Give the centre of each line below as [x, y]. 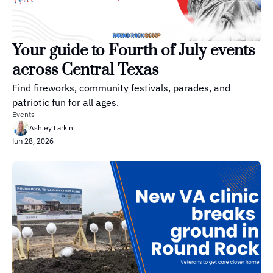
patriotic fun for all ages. [66, 103]
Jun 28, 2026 [33, 141]
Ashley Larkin [51, 128]
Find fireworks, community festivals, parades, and [121, 88]
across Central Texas [85, 71]
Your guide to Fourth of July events [133, 51]
